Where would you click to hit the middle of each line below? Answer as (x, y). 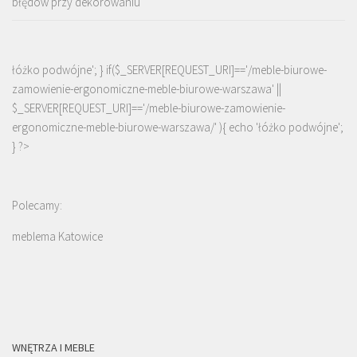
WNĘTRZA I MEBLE (53, 347)
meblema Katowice (57, 236)
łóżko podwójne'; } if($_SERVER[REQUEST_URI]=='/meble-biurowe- (169, 69)
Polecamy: (37, 205)
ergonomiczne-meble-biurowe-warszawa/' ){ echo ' (135, 127)
